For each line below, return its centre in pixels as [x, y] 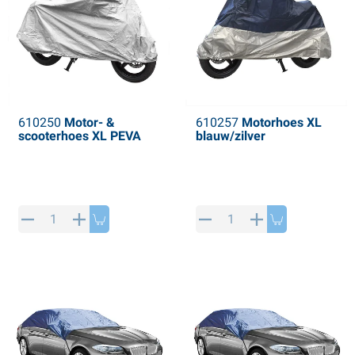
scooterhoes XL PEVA [79, 136]
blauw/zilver [230, 136]
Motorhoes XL [280, 123]
